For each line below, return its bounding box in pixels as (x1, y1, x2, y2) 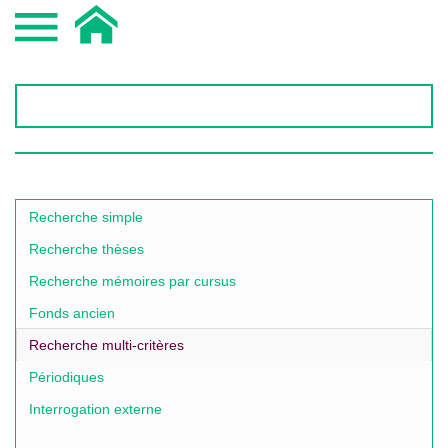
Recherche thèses (29, 241, 144, 257)
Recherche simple (29, 209, 143, 225)
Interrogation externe (29, 401, 162, 417)
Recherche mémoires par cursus (29, 273, 236, 289)
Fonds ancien (29, 305, 115, 321)
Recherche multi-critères (29, 337, 184, 353)
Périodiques (29, 369, 104, 385)
